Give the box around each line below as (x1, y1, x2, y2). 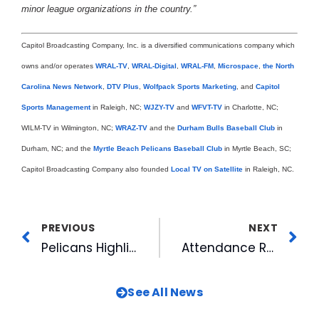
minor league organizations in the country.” (21, 3, 196, 14)
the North (263, 61, 294, 70)
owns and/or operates (21, 61, 95, 70)
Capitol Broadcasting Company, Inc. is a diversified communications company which (21, 41, 295, 49)
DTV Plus (107, 82, 139, 90)
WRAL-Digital (132, 61, 177, 70)
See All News (127, 283, 203, 300)
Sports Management (21, 103, 90, 111)
